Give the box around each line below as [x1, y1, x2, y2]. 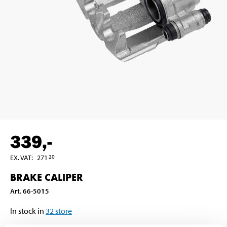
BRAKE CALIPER [10, 170, 83, 184]
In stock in [10, 205, 44, 216]
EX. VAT [10, 153, 31, 162]
